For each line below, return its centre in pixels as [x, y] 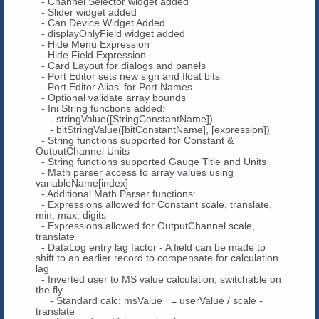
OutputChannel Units [83, 151]
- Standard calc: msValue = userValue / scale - [149, 300]
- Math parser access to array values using [135, 172]
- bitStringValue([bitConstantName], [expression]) [153, 129]
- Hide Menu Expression [93, 44]
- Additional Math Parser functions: [116, 193]
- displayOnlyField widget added [110, 33]
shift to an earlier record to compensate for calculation [157, 257]
